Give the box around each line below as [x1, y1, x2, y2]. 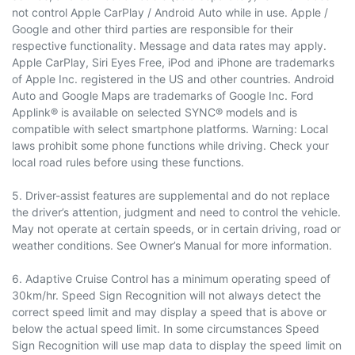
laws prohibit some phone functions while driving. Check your [12, 138, 329, 152]
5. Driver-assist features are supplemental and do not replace [12, 188, 330, 202]
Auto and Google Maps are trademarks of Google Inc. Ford [12, 88, 314, 102]
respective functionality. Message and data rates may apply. [12, 38, 326, 52]
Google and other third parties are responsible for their [12, 21, 293, 36]
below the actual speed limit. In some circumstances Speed [12, 321, 319, 335]
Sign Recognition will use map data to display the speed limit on [12, 338, 342, 352]
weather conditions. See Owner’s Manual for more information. [12, 238, 332, 252]
